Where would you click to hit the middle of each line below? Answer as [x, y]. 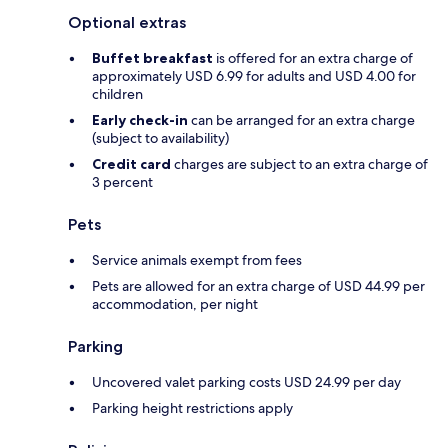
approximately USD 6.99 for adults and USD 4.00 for [254, 76]
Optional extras [127, 23]
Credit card [131, 164]
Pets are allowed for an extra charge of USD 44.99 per [258, 286]
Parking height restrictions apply [192, 408]
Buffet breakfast [152, 58]
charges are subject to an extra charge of [299, 164]
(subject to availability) [160, 138]
